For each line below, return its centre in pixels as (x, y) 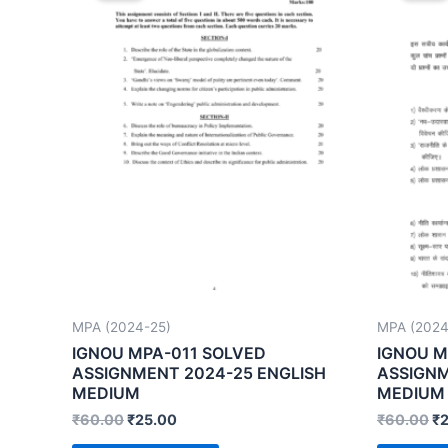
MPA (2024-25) (121, 327)
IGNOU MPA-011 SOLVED (169, 352)
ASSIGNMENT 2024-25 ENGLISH (199, 372)
